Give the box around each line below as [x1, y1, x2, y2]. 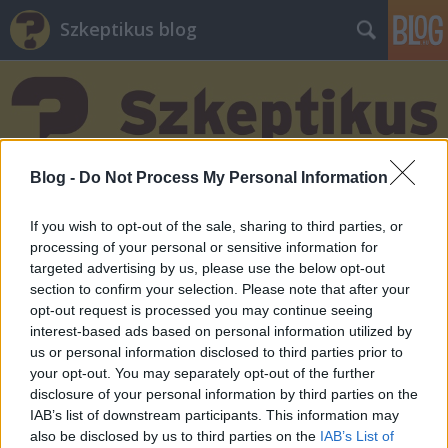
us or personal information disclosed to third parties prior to [30, 344, 403, 361]
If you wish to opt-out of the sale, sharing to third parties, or [30, 218, 403, 235]
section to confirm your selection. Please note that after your [30, 281, 410, 298]
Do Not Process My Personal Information [79, 169, 388, 187]
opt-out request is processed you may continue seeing [30, 302, 373, 319]
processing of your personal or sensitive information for [30, 239, 378, 256]
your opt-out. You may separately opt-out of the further [30, 365, 375, 382]
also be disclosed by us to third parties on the [30, 428, 320, 445]
